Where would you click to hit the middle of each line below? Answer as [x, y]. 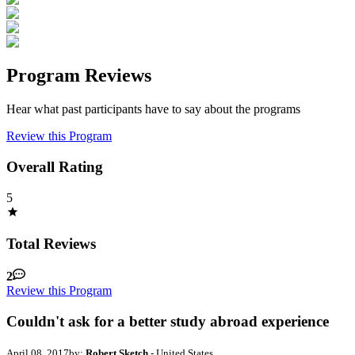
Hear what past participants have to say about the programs [153, 109]
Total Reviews [51, 244]
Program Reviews [79, 76]
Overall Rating [55, 166]
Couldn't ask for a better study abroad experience [168, 321]
